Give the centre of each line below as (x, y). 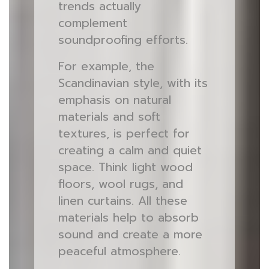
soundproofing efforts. (123, 40)
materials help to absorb (128, 218)
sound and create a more (130, 234)
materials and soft (109, 117)
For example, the (106, 66)
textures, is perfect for (124, 134)
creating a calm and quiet (130, 150)
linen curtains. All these (122, 201)
